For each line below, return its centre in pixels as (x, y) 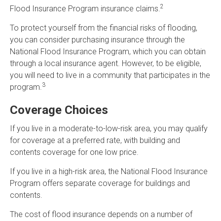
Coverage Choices (59, 110)
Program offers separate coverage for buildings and (100, 184)
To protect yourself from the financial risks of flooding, (104, 28)
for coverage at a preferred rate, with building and (95, 141)
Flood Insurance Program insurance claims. (85, 9)
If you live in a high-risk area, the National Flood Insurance (109, 172)
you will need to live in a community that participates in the (110, 75)
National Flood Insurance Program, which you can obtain (108, 52)
